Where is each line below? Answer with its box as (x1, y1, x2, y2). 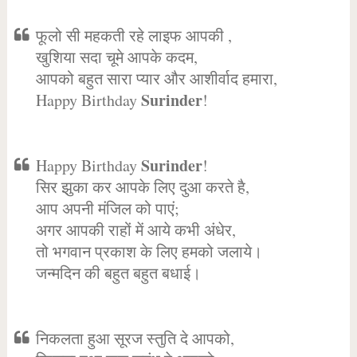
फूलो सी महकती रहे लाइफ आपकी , (35, 25, 232, 46)
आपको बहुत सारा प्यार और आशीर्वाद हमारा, (35, 68, 277, 89)
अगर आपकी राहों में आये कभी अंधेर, (35, 219, 236, 241)
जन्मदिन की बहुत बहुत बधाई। (35, 262, 201, 284)
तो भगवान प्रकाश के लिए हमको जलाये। (35, 241, 262, 262)
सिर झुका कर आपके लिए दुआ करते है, (35, 176, 249, 198)
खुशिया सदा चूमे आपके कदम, (35, 46, 198, 68)
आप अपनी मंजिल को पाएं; (35, 198, 179, 219)
